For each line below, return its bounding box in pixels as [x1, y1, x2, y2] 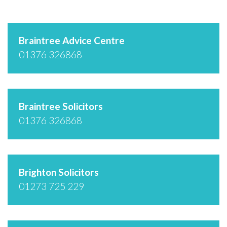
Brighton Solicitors [19, 166, 99, 178]
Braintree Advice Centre [19, 34, 125, 46]
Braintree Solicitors [19, 100, 103, 112]
